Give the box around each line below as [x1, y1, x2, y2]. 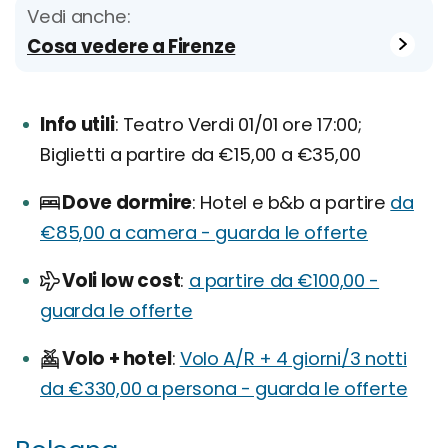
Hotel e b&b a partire [195, 189, 391, 215]
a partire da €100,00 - [188, 267, 380, 293]
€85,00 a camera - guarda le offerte [40, 219, 368, 245]
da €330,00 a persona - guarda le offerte [40, 375, 408, 401]
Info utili [40, 111, 115, 137]
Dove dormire [62, 189, 193, 215]
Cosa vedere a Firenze [27, 33, 236, 59]
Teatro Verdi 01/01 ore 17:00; [118, 111, 362, 137]
